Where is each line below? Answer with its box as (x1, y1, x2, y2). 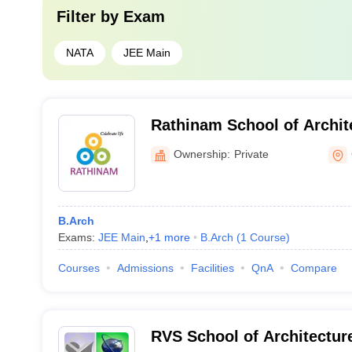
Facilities (190, 262, 234, 274)
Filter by (56, 8, 123, 25)
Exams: (57, 231, 98, 244)
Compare (290, 262, 337, 274)
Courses (57, 262, 100, 274)
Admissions (116, 262, 174, 274)
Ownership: (173, 147, 230, 160)
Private (233, 147, 269, 160)
